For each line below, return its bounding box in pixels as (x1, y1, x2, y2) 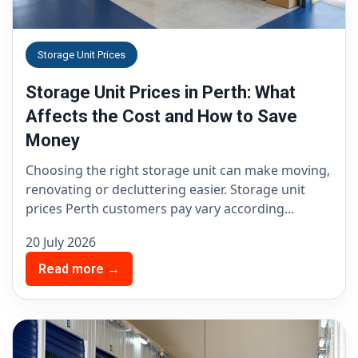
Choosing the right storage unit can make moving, (26, 161, 330, 180)
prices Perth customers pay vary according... (26, 200, 294, 218)
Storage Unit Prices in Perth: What (26, 82, 296, 103)
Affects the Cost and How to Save (26, 106, 297, 127)
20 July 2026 (26, 233, 96, 252)
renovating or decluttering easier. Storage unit (26, 181, 305, 199)
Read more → (38, 261, 120, 277)
